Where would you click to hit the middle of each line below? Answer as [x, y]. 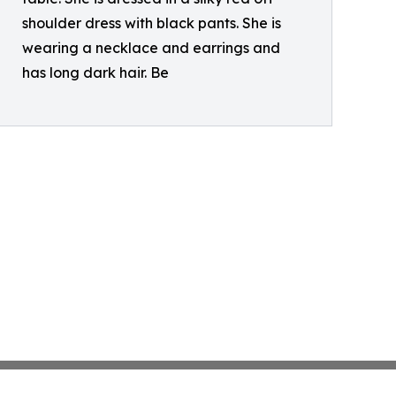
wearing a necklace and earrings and [151, 48]
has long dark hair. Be [95, 73]
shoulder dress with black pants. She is [152, 23]
